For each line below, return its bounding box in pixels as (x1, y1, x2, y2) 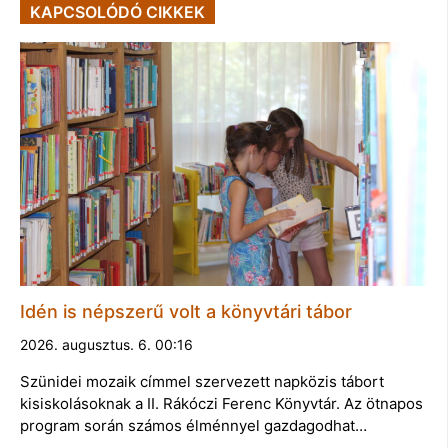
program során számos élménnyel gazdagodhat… (20, 415, 367, 435)
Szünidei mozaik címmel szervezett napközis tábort (20, 371, 384, 391)
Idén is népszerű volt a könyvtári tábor (20, 300, 352, 322)
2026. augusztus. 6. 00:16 (20, 335, 193, 353)
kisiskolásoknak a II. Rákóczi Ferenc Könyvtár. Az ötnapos (20, 393, 423, 413)
